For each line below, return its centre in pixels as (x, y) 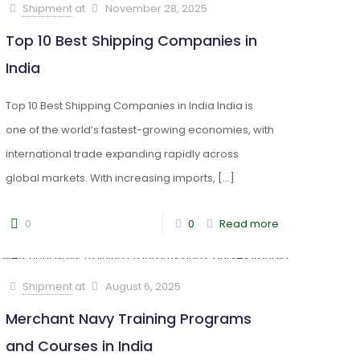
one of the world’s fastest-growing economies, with (140, 130)
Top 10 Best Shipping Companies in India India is (130, 106)
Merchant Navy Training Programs (129, 319)
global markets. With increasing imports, (111, 178)
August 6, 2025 (143, 286)
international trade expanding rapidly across (123, 154)
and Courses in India (80, 346)
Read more (249, 224)
